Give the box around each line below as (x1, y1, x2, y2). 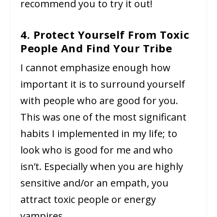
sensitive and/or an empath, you (20, 176, 169, 189)
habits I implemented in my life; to (20, 126, 178, 140)
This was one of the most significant (20, 110, 187, 124)
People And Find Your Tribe (20, 40, 172, 55)
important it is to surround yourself (20, 77, 186, 91)
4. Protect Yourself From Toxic (20, 27, 190, 42)
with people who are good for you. (20, 93, 179, 107)
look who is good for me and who (20, 143, 173, 156)
